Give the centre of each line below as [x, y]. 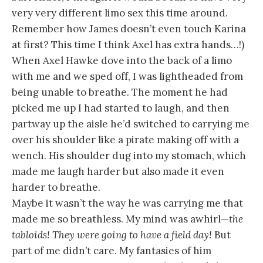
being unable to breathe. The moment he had [120, 92]
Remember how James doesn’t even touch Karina [129, 29]
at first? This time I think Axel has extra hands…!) [128, 45]
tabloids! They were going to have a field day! [112, 235]
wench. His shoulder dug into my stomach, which [129, 156]
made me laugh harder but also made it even [118, 172]
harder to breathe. [56, 188]
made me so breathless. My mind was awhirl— [120, 219]
